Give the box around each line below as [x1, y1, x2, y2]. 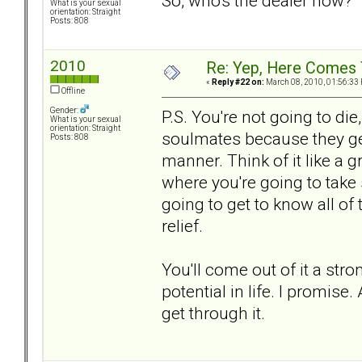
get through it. [162, 302, 265, 323]
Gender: [50, 106, 80, 116]
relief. [162, 215, 203, 236]
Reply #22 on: [212, 78, 264, 87]
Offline [60, 86, 85, 96]
